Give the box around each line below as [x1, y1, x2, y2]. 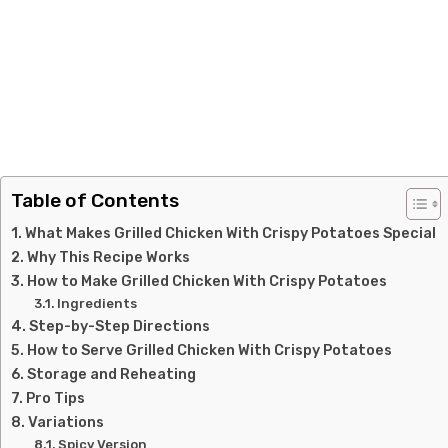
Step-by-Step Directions [28, 317, 210, 335]
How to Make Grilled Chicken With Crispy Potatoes [26, 272, 387, 290]
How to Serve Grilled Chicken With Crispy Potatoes [26, 341, 392, 359]
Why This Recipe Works [26, 248, 190, 266]
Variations [27, 413, 104, 431]
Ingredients [57, 296, 138, 311]
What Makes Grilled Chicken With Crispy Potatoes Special [24, 224, 436, 242]
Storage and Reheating [26, 365, 196, 383]
